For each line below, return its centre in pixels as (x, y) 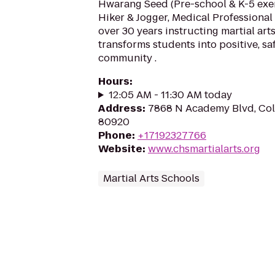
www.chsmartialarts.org (204, 149)
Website (120, 149)
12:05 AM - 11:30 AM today (170, 95)
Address (120, 108)
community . (127, 58)
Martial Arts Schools (151, 178)
